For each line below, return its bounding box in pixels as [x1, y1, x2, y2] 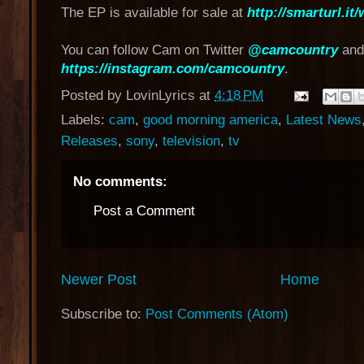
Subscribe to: [61, 305, 145, 322]
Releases [61, 133, 118, 149]
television [162, 133, 220, 149]
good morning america [143, 112, 278, 128]
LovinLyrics [126, 88, 195, 104]
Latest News [286, 112, 362, 128]
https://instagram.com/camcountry [61, 61, 284, 76]
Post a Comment [93, 203, 195, 219]
